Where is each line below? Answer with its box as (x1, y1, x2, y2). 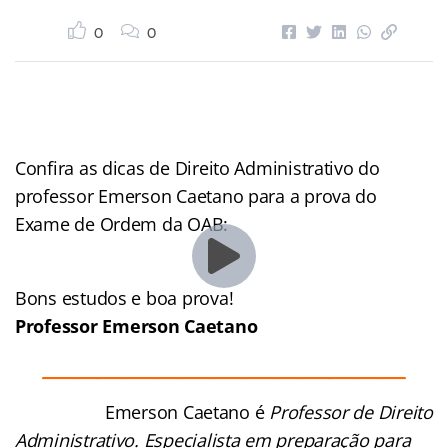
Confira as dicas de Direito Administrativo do (15, 155, 380, 180)
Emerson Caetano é (105, 399, 270, 424)
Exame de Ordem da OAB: (15, 211, 229, 236)
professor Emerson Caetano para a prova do (15, 183, 377, 208)
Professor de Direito (269, 399, 433, 424)
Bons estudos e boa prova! (15, 285, 234, 310)
